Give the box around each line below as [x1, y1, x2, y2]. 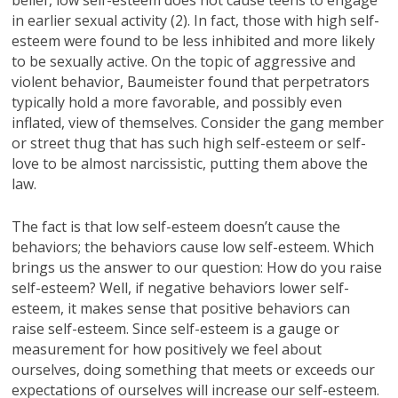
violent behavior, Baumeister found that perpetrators [12, 71, 370, 92]
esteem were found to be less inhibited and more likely [12, 30, 376, 51]
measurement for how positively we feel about [12, 338, 322, 359]
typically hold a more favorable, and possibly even [12, 92, 343, 112]
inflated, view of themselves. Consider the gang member [12, 112, 385, 132]
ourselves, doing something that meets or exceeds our [12, 359, 376, 379]
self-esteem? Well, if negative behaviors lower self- [12, 277, 350, 298]
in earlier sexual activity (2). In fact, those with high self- [12, 10, 380, 30]
